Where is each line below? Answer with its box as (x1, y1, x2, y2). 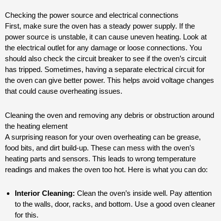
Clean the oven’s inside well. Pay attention (75, 188, 212, 197)
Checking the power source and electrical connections (5, 11, 179, 20)
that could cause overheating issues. (5, 87, 122, 96)
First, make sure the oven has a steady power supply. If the (5, 22, 195, 31)
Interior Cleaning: (15, 188, 75, 197)
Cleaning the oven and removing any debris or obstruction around (5, 110, 214, 119)
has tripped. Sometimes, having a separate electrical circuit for (5, 65, 205, 74)
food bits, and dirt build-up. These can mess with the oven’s (5, 143, 195, 152)
